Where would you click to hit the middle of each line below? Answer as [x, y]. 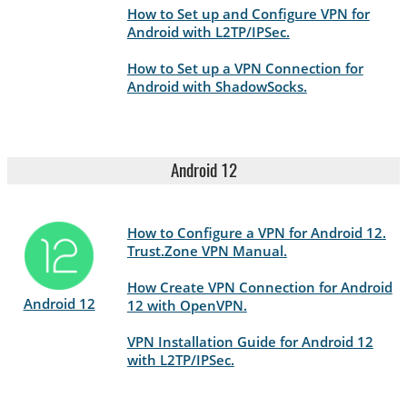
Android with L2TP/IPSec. [208, 32]
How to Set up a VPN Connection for [245, 69]
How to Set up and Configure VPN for [248, 14]
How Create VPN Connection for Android [259, 287]
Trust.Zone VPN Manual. [207, 250]
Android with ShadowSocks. [217, 87]
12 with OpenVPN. [187, 305]
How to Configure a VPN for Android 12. [256, 232]
